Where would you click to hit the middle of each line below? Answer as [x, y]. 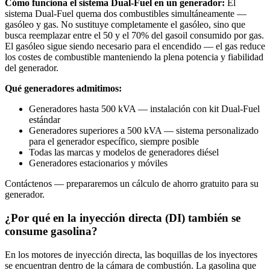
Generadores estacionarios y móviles [98, 163]
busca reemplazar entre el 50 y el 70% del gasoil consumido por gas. [134, 36]
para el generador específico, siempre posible [114, 142]
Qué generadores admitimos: [63, 89]
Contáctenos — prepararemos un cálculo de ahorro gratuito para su [132, 184]
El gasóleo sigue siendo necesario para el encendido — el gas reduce [135, 46]
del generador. [32, 68]
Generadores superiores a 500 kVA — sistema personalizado [144, 131]
